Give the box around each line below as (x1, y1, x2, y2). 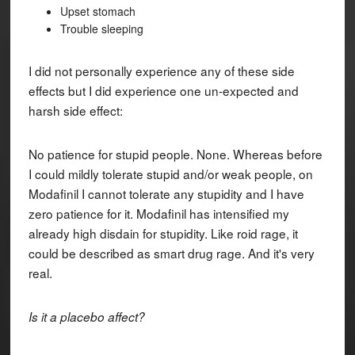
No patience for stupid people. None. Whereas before (28, 144, 323, 162)
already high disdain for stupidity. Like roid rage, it (28, 223, 298, 242)
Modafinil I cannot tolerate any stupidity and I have (28, 184, 304, 202)
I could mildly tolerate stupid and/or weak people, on (28, 164, 313, 182)
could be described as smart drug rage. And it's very (28, 243, 315, 261)
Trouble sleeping (59, 20, 143, 36)
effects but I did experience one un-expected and (28, 81, 299, 99)
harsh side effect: (28, 101, 123, 119)
